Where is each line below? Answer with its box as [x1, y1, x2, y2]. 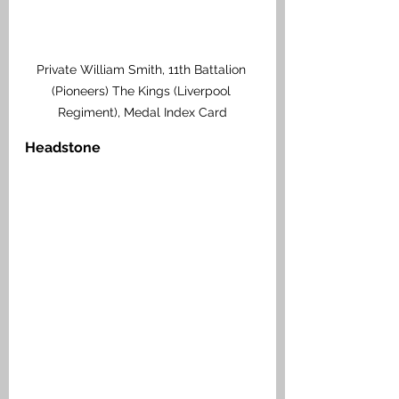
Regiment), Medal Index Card [58, 104, 227, 119]
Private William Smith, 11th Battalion [36, 61, 249, 77]
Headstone [25, 138, 101, 156]
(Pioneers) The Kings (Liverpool [51, 83, 234, 98]
